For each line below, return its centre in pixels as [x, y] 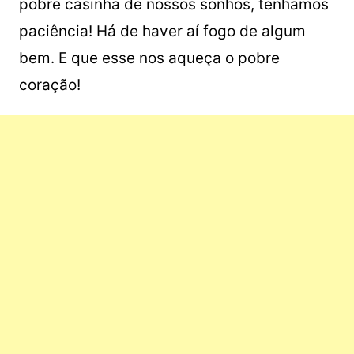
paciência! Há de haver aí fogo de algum [162, 31]
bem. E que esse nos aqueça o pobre [149, 58]
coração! [49, 85]
